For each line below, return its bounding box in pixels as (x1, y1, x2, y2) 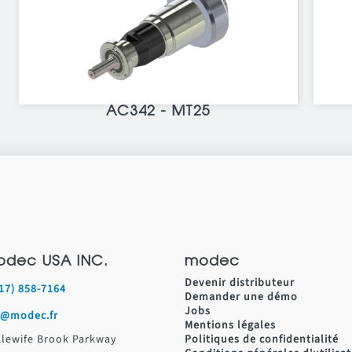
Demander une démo (185, 288, 298, 305)
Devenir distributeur (185, 274, 295, 291)
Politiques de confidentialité (185, 331, 339, 347)
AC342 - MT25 (106, 104, 211, 119)
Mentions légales (185, 317, 276, 333)
